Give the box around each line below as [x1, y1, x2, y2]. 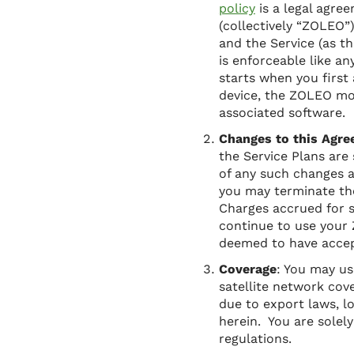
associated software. [218, 104, 345, 120]
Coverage [218, 261, 277, 277]
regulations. [218, 330, 292, 346]
